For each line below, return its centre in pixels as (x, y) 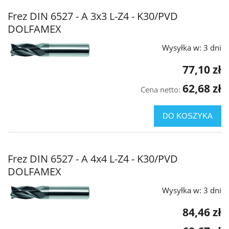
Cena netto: (162, 89)
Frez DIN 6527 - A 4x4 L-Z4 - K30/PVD (93, 159)
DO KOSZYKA (188, 116)
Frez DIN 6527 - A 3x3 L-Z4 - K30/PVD (93, 16)
